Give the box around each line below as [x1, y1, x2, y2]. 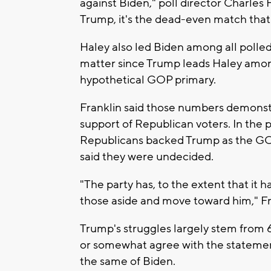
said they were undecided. [80, 149, 214, 165]
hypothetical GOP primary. [80, 73, 218, 88]
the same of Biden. [80, 254, 175, 269]
